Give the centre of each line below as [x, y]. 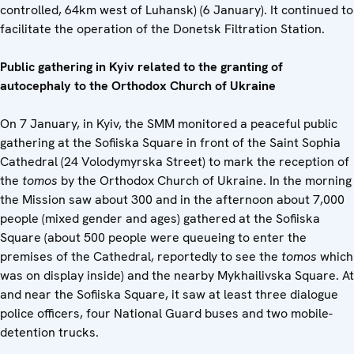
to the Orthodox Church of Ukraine [175, 86]
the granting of [241, 67]
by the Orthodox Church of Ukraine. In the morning [206, 181]
